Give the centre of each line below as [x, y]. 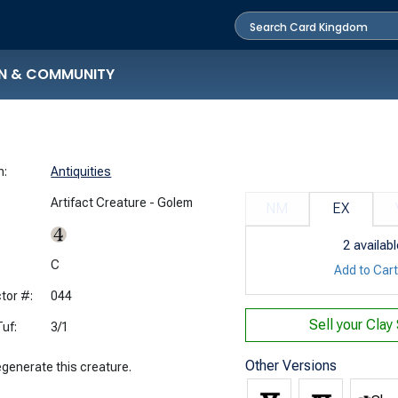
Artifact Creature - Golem [122, 202]
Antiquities [81, 171]
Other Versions [291, 365]
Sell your [338, 324]
